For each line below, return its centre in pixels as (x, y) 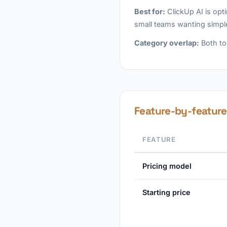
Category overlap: (167, 43)
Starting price (166, 192)
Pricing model (167, 166)
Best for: (150, 11)
